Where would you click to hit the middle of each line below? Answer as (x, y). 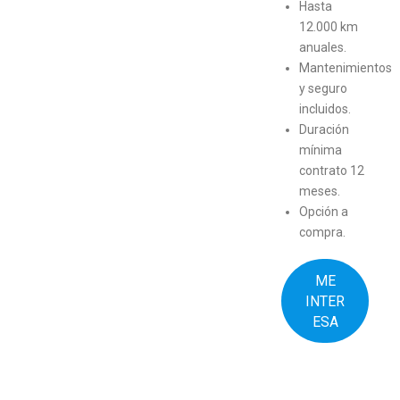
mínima (321, 150)
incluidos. (325, 109)
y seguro (323, 88)
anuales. (323, 47)
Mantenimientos (346, 68)
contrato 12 (332, 171)
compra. (322, 232)
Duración (324, 129)
